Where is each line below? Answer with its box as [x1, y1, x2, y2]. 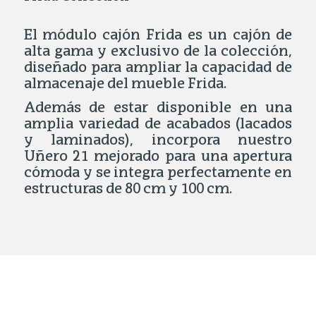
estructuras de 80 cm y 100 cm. [23, 183, 232, 197]
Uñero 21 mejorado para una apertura [23, 150, 293, 165]
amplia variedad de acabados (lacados [23, 118, 293, 133]
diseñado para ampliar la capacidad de [23, 61, 293, 76]
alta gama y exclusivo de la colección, [23, 45, 293, 60]
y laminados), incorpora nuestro [23, 134, 293, 149]
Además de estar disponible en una [23, 102, 293, 116]
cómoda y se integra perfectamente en [23, 166, 293, 181]
